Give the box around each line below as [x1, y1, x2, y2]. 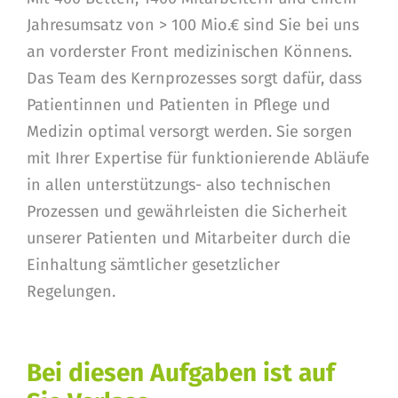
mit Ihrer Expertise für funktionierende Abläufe [27, 148, 370, 168]
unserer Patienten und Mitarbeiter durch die [27, 228, 351, 248]
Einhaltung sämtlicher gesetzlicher [27, 255, 280, 275]
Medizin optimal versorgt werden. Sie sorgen [27, 122, 353, 141]
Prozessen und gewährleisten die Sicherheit [27, 202, 347, 221]
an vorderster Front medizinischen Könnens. [27, 42, 352, 61]
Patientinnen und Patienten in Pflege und [27, 95, 330, 115]
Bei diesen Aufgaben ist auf [27, 358, 335, 387]
